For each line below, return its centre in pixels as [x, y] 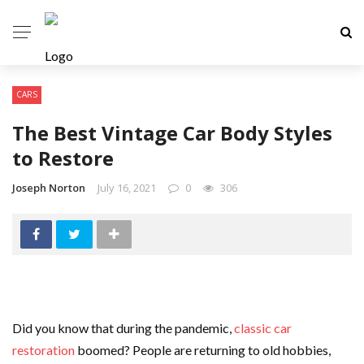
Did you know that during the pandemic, [123, 328]
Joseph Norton [49, 188]
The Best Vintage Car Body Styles [172, 133]
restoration [43, 350]
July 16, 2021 [127, 188]
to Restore [63, 158]
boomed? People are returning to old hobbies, [203, 350]
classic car [263, 328]
